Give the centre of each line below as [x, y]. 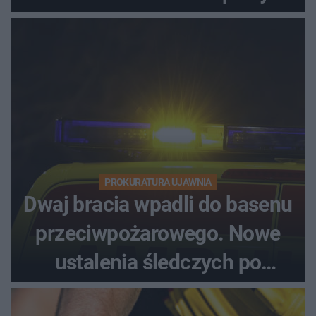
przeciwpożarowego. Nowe [158, 233]
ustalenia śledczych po [158, 262]
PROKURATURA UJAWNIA [158, 182]
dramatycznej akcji [158, 291]
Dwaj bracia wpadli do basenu [158, 204]
